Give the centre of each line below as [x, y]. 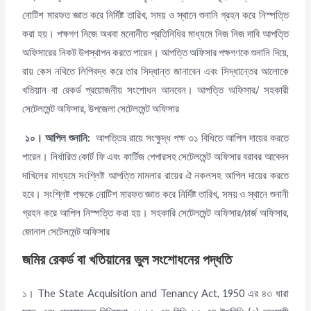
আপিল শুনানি [67, 137]
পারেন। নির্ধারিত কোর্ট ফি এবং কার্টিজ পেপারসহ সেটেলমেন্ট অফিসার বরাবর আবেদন [155, 156]
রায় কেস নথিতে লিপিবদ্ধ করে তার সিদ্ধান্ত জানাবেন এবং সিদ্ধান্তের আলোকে [155, 72]
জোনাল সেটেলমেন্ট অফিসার [66, 231]
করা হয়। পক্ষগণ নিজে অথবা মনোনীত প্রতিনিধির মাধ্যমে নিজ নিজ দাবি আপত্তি [155, 34]
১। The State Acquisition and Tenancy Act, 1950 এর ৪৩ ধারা [155, 294]
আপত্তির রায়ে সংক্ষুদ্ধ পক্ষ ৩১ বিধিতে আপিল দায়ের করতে [190, 137]
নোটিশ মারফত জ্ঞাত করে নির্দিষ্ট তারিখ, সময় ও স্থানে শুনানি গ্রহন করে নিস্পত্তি [155, 15]
